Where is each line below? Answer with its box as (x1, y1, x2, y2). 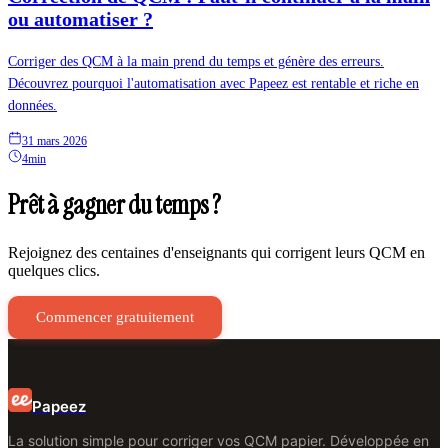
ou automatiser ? (8, 7, 153, 30)
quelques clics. (8, 261, 100, 279)
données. (8, 97, 57, 113)
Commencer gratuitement (36, 308, 194, 325)
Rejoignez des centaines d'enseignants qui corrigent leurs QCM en (8, 243, 425, 261)
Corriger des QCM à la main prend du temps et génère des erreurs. (8, 53, 384, 69)
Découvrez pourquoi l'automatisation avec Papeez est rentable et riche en (8, 75, 419, 91)
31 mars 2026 (22, 133, 87, 148)
